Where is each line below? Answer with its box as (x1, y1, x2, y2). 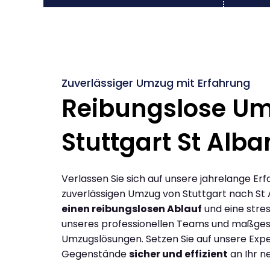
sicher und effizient (129, 246, 228, 261)
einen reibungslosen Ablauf (61, 201, 202, 216)
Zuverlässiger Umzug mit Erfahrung (61, 75, 250, 90)
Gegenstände (61, 246, 129, 261)
